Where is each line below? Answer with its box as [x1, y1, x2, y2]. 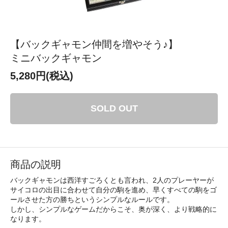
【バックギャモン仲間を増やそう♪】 [10, 39, 178, 50]
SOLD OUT [90, 103, 138, 114]
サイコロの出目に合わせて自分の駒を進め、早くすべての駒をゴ [10, 186, 217, 194]
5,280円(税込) [10, 70, 73, 82]
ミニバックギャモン [10, 52, 102, 64]
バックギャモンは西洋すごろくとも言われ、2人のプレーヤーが [10, 176, 214, 185]
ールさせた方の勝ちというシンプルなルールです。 [10, 195, 174, 204]
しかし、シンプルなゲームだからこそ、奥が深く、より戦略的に [10, 205, 217, 214]
